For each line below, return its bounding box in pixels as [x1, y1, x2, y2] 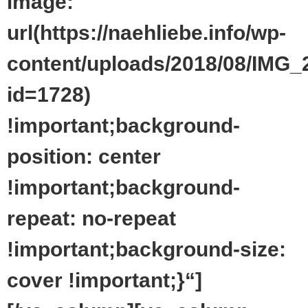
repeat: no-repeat [7, 206, 176, 230]
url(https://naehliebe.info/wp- [7, 21, 286, 44]
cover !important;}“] [7, 268, 202, 291]
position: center [7, 144, 161, 168]
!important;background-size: [7, 237, 286, 261]
